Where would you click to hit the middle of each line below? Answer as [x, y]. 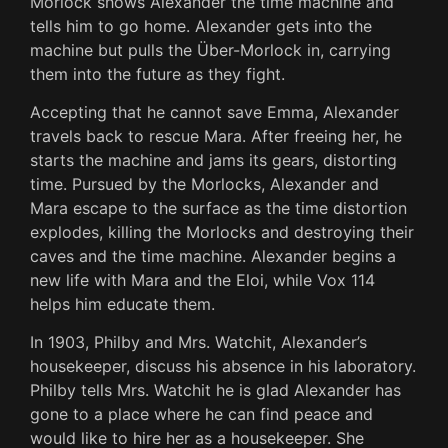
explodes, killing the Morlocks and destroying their [222, 231]
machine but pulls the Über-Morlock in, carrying [210, 49]
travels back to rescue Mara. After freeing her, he [216, 135]
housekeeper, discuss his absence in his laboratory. [223, 366]
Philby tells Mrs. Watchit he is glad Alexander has [215, 390]
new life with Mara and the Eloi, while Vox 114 [202, 279]
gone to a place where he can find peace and [201, 414]
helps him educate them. [122, 303]
